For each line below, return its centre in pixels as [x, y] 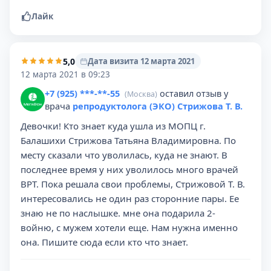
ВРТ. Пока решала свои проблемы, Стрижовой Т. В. [133, 184]
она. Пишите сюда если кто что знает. [104, 242]
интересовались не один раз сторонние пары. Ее [130, 198]
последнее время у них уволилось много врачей [129, 169]
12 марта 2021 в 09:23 [65, 74]
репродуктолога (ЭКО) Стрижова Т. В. [158, 106]
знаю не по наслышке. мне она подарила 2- [118, 213]
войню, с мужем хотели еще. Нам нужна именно [129, 227]
